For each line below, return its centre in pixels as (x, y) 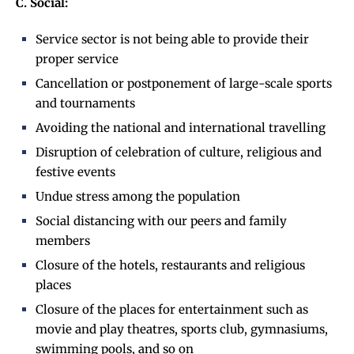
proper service (77, 59)
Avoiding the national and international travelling (181, 128)
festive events (75, 172)
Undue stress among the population (138, 197)
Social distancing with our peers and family (161, 221)
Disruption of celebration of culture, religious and (179, 153)
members (63, 241)
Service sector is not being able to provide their (172, 40)
